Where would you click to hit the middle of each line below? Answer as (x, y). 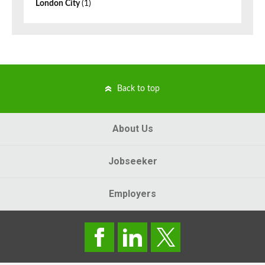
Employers (132, 194)
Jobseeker (132, 161)
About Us (132, 129)
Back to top (138, 89)
